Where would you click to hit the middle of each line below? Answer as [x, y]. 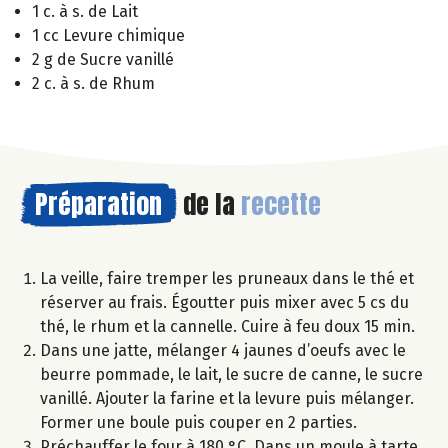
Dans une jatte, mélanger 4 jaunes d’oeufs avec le [223, 350]
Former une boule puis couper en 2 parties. [198, 422]
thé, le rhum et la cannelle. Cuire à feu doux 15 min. [227, 326]
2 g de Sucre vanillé [103, 59]
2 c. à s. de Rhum [93, 83]
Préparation [98, 203]
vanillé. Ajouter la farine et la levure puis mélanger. [227, 398]
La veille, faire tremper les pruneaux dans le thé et [227, 278]
